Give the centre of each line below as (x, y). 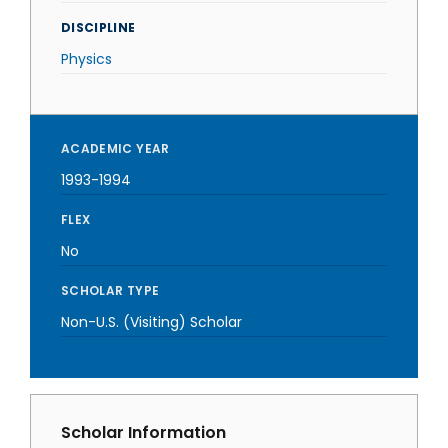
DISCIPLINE (98, 27)
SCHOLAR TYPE (110, 290)
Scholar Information (143, 432)
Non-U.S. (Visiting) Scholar (151, 322)
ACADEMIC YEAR (115, 148)
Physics (86, 59)
